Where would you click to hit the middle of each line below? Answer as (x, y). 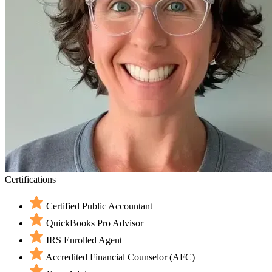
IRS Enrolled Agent (84, 240)
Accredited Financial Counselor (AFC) (120, 257)
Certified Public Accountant (99, 206)
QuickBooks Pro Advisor (95, 223)
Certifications (30, 179)
